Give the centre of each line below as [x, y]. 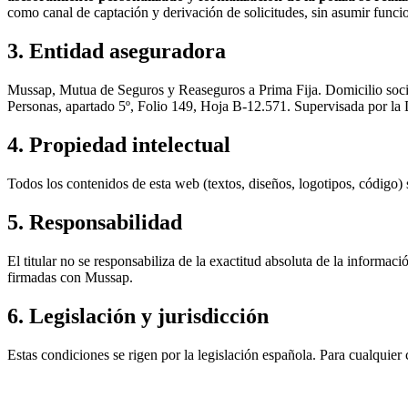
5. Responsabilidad [95, 222]
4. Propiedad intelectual [119, 145]
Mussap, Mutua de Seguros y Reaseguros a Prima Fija [163, 90]
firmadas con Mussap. [70, 277]
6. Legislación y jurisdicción [138, 316]
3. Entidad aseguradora [117, 51]
